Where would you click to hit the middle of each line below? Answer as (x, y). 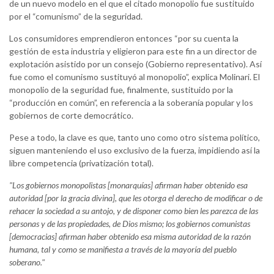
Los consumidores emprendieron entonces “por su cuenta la (124, 39)
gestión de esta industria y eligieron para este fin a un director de (133, 51)
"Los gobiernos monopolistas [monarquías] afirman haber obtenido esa (128, 185)
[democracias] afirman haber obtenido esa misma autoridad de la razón (130, 237)
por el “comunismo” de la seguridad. (76, 17)
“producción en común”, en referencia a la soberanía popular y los (131, 103)
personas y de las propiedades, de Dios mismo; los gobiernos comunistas (130, 224)
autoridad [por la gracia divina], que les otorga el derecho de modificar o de (136, 198)
